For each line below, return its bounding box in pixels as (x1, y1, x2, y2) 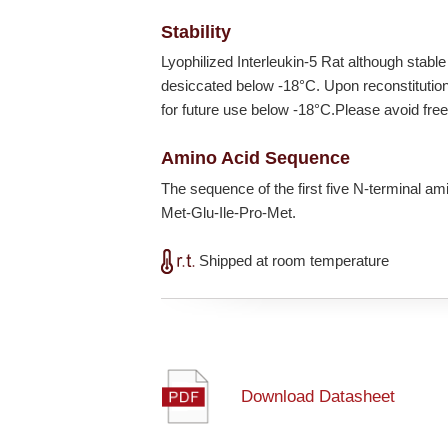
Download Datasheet (241, 387, 396, 407)
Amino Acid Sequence (161, 147, 351, 169)
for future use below (161, 101, 294, 119)
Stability (161, 21, 232, 43)
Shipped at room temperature (195, 251, 390, 269)
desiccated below (161, 77, 279, 95)
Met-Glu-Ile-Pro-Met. (161, 203, 297, 221)
